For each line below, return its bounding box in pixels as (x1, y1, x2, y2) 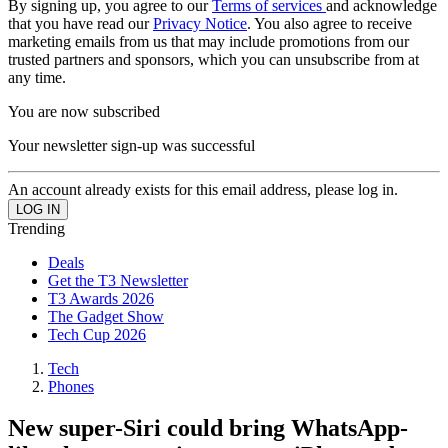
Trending (8, 219, 65, 237)
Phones (48, 377, 94, 395)
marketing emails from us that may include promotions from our (8, 32, 409, 50)
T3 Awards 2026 (48, 289, 154, 307)
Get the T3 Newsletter (48, 271, 188, 289)
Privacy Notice (153, 14, 247, 32)
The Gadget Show (48, 307, 164, 325)
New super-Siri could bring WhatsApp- (8, 415, 408, 442)
